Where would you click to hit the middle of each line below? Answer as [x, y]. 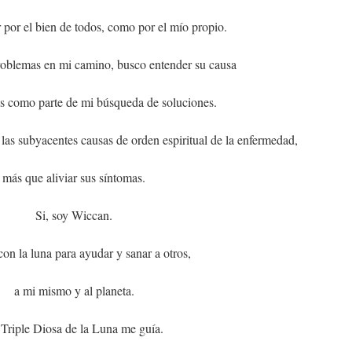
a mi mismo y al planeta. [74, 290]
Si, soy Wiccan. [74, 215]
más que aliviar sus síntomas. [74, 177]
